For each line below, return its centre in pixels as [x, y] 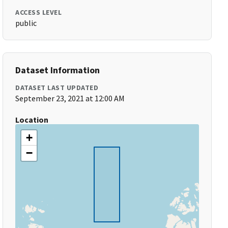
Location [32, 120]
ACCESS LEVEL [39, 12]
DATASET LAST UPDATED [57, 88]
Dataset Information [58, 70]
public [26, 23]
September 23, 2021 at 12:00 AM [70, 98]
